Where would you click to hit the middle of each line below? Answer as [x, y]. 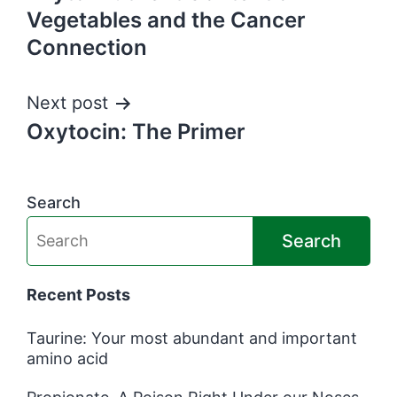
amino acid [67, 358]
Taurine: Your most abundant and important [192, 338]
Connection [87, 47]
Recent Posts [78, 294]
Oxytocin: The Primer [136, 132]
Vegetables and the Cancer [166, 20]
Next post [67, 103]
